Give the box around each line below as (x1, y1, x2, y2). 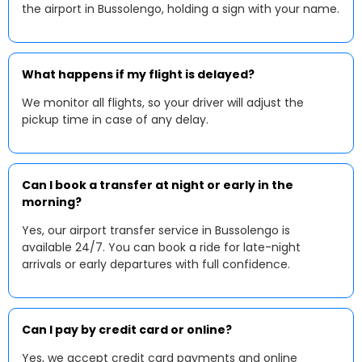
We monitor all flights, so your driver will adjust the (22, 95, 304, 111)
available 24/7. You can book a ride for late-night (22, 239, 301, 255)
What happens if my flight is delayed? (22, 66, 255, 82)
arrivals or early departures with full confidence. (22, 256, 290, 272)
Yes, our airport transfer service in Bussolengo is (22, 222, 290, 238)
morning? (22, 194, 82, 210)
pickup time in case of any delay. (22, 112, 208, 128)
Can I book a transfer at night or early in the (22, 177, 293, 193)
